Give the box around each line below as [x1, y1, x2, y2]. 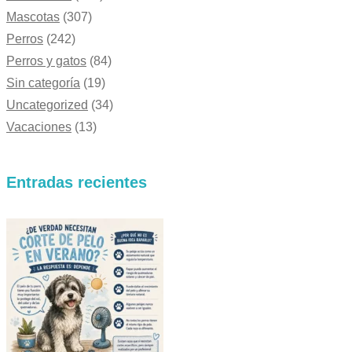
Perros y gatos [6, 54, 86, 68]
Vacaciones [6, 120, 71, 134]
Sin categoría [6, 76, 80, 90]
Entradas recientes [6, 174, 147, 192]
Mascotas [6, 10, 60, 24]
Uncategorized [6, 98, 88, 112]
